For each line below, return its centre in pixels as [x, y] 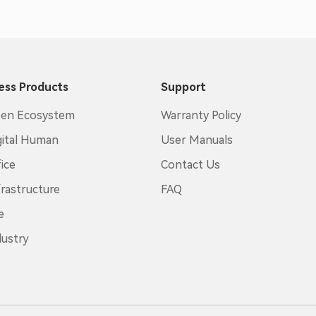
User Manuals [196, 140]
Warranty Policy [201, 115]
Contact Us [190, 165]
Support [183, 87]
